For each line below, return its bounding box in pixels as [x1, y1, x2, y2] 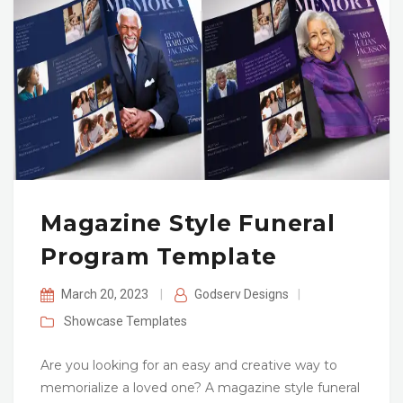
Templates [125, 314, 187, 329]
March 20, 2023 [60, 287, 151, 302]
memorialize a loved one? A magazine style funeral [40, 380, 360, 397]
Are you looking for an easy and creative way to [40, 357, 337, 374]
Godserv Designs [193, 287, 289, 302]
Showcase [63, 314, 123, 329]
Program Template [40, 243, 278, 271]
